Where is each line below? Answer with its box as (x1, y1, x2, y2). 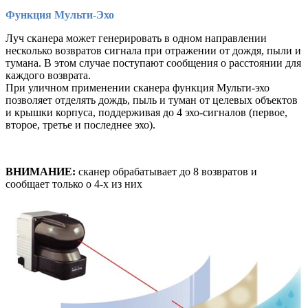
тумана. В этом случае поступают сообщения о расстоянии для (5, 57, 301, 69)
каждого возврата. (5, 69, 91, 82)
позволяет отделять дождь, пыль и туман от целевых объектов (5, 94, 298, 107)
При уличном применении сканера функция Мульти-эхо (5, 82, 269, 94)
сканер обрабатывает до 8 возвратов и (76, 166, 257, 178)
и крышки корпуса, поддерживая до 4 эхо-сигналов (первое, (5, 107, 287, 119)
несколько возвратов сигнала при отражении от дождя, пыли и (5, 45, 301, 57)
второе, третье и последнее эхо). (5, 119, 155, 131)
